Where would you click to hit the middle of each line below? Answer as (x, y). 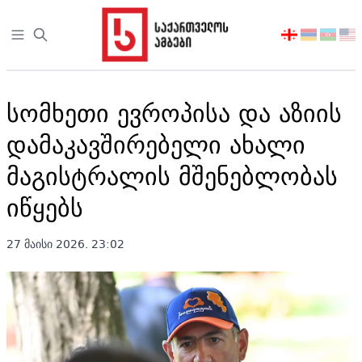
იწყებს (45, 207)
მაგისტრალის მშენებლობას (172, 176)
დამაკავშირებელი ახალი (156, 144)
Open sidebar (52, 36)
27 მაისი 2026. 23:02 (65, 244)
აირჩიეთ (307, 36)
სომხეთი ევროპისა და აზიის (174, 113)
